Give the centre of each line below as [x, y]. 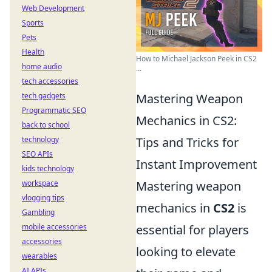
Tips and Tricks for [187, 143]
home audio [42, 66]
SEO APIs [37, 154]
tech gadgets [44, 96]
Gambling [38, 212]
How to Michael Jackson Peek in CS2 [196, 59]
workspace [40, 183]
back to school [46, 125]
